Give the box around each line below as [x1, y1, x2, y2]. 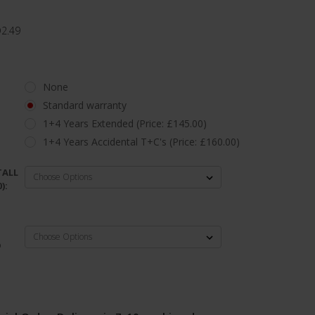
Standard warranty [42, 98, 127, 112]
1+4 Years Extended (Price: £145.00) [42, 116, 207, 130]
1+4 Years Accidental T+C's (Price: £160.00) [42, 134, 240, 148]
